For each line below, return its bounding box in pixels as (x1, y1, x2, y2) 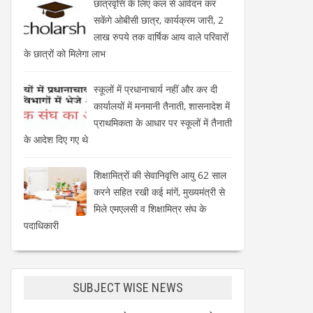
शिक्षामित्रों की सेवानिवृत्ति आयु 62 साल (94, 168, 226, 182)
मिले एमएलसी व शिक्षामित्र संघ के (94, 201, 206, 215)
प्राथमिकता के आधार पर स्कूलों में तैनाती (94, 115, 232, 129)
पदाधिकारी (24, 218, 59, 232)
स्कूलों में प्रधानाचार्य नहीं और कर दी (94, 82, 217, 96)
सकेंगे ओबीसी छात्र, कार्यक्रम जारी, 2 (94, 13, 224, 27)
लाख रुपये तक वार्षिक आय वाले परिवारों (94, 29, 228, 43)
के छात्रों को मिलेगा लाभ (24, 46, 105, 60)
